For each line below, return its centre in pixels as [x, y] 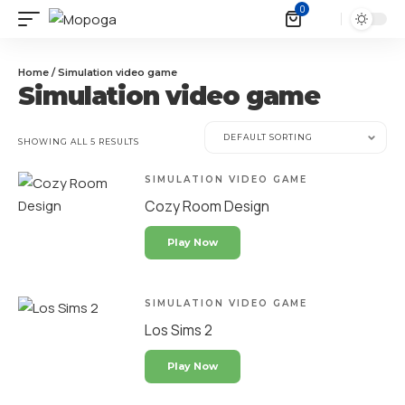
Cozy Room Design [207, 206]
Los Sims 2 [179, 330]
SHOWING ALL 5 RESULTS [79, 141]
